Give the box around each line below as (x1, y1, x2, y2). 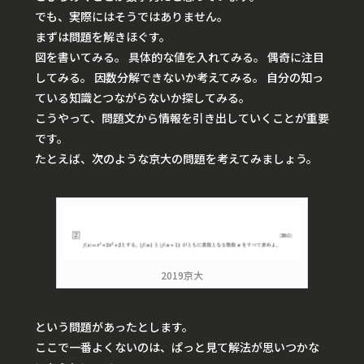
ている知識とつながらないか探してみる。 (35, 89, 250, 106)
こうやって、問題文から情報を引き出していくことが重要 (35, 109, 329, 126)
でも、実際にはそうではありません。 (35, 7, 228, 24)
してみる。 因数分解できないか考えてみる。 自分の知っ (35, 68, 323, 85)
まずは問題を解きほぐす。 (35, 28, 171, 45)
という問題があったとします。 (35, 318, 193, 336)
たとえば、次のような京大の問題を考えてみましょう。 (35, 149, 318, 167)
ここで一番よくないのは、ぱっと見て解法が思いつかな (35, 339, 319, 356)
